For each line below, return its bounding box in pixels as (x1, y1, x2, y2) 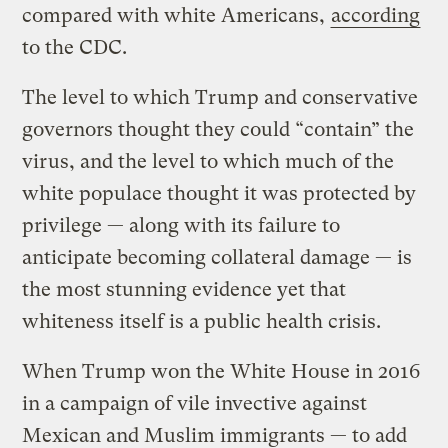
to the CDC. (22, 36, 128, 60)
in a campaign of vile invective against (22, 392, 368, 416)
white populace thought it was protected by (22, 182, 417, 206)
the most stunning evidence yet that (22, 278, 347, 302)
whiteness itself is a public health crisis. (22, 310, 382, 334)
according (331, 4, 421, 28)
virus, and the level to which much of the (22, 150, 395, 174)
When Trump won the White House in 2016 (22, 360, 421, 384)
